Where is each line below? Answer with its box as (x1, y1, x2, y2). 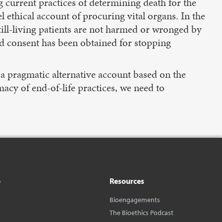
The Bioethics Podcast (110, 208, 173, 217)
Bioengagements (110, 195, 160, 204)
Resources (110, 176, 144, 186)
